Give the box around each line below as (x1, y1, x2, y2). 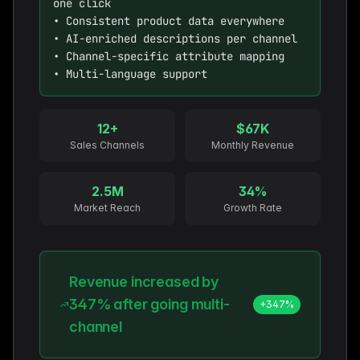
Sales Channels (69, 138, 145, 151)
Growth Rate (223, 201, 283, 214)
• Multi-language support (53, 66, 207, 81)
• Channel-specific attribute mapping (53, 48, 284, 63)
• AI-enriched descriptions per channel (53, 31, 297, 46)
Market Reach (73, 201, 141, 214)
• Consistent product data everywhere (53, 13, 284, 28)
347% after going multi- (69, 295, 230, 313)
